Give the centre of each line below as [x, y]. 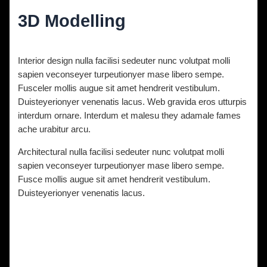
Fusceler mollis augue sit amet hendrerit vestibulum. [119, 89]
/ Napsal [70, 39]
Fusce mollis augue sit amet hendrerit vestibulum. [114, 179]
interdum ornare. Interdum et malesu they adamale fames [130, 116]
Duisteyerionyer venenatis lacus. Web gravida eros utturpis [133, 102]
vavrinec [105, 39]
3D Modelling [72, 21]
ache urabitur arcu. [55, 130]
